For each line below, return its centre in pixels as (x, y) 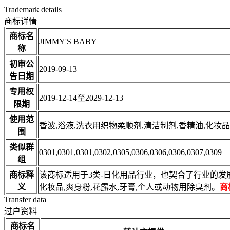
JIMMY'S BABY (68, 41)
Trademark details (33, 9)
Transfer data (25, 199)
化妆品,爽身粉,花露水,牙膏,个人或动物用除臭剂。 (129, 187)
